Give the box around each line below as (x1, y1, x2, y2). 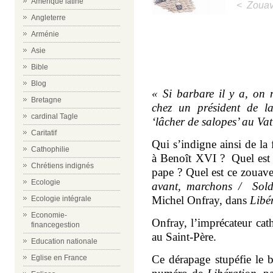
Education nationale (31, 237, 97, 246)
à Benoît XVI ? (152, 152, 225, 165)
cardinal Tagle (31, 112, 78, 121)
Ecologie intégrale (31, 194, 91, 203)
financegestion (31, 221, 80, 229)
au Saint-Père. (152, 230, 216, 243)
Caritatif (31, 129, 57, 137)
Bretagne (31, 96, 62, 104)
